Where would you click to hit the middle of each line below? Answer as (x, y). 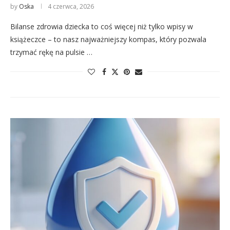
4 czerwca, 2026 (71, 6)
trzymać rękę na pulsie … (51, 52)
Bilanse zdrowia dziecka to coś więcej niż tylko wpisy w (102, 26)
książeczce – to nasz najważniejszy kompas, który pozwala (108, 39)
